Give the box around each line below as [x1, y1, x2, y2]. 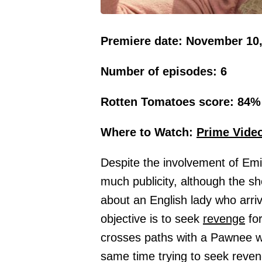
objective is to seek [101, 212, 203, 225]
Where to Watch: [101, 125, 196, 139]
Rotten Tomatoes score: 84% [101, 95, 261, 108]
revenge [203, 212, 245, 225]
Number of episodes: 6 [101, 64, 227, 78]
